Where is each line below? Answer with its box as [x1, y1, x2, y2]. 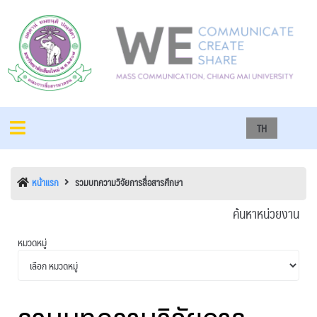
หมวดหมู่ [18, 233, 47, 250]
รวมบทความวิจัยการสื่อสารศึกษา [75, 174, 183, 190]
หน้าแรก [32, 174, 59, 190]
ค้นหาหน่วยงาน [233, 202, 299, 224]
